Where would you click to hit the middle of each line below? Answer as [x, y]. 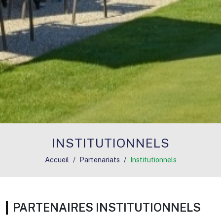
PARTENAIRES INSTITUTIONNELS [107, 207]
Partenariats [99, 160]
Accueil [57, 160]
